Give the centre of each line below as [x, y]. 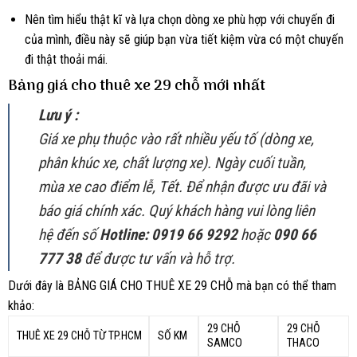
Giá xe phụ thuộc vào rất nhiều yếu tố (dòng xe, [176, 139]
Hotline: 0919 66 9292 [169, 234]
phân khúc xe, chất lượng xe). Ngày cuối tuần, [172, 163]
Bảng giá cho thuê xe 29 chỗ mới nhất [137, 86]
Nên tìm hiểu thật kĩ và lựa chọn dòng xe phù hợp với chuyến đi [179, 19]
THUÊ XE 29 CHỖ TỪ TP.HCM [79, 335]
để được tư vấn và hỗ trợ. [158, 258]
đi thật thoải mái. [66, 59]
